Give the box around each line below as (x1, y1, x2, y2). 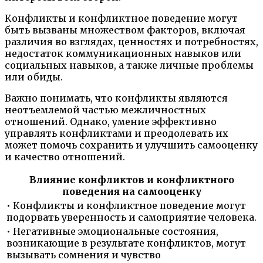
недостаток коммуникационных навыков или (5, 47, 241, 59)
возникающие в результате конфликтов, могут (6, 237, 246, 249)
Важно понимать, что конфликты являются (5, 92, 228, 104)
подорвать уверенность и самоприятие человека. (6, 211, 257, 223)
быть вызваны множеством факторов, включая (5, 23, 245, 36)
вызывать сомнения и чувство (6, 248, 161, 261)
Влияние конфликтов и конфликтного (29, 173, 234, 186)
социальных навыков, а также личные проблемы (5, 59, 254, 71)
